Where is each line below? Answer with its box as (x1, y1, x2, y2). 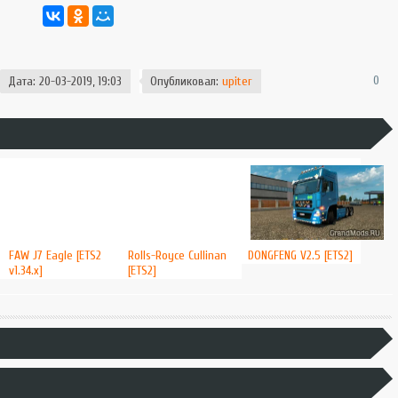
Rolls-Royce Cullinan (128, 248, 227, 263)
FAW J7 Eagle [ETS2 (8, 248, 101, 263)
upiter (221, 74, 252, 89)
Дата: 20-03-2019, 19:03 (7, 74, 122, 89)
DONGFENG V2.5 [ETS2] (247, 248, 353, 263)
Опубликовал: (149, 74, 222, 89)
